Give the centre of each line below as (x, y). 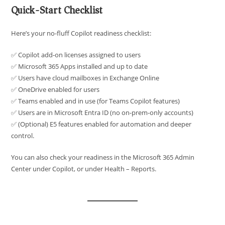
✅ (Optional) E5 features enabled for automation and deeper (101, 124)
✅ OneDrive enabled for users (55, 90)
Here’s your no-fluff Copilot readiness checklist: (81, 33)
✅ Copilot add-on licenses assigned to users (76, 55)
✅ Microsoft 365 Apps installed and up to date (80, 67)
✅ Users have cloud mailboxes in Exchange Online (85, 78)
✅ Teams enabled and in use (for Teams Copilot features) (96, 101)
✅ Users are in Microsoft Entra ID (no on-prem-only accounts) (102, 113)
